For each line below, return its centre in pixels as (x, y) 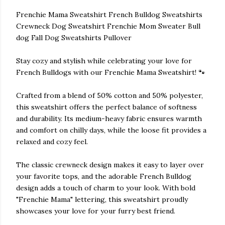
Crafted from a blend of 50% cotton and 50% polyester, (109, 95)
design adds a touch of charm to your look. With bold (106, 188)
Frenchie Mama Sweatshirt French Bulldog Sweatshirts (109, 15)
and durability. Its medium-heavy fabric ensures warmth (109, 119)
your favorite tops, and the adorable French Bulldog (104, 176)
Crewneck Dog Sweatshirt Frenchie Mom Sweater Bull (108, 26)
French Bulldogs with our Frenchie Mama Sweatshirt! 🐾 (111, 72)
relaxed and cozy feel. (52, 142)
